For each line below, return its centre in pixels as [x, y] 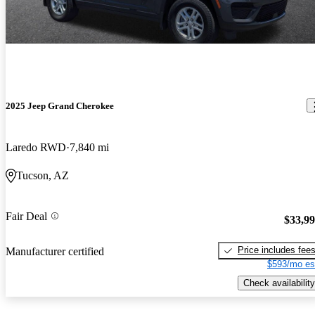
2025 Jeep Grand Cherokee [60, 105]
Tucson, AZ [43, 175]
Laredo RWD [36, 147]
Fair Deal [26, 216]
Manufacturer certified [55, 252]
